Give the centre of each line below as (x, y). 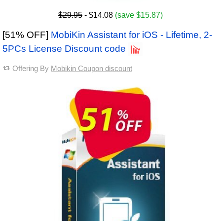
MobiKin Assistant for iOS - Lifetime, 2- (131, 35)
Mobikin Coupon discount (92, 69)
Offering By (32, 69)
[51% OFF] (27, 35)
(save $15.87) (139, 15)
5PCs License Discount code (64, 49)
